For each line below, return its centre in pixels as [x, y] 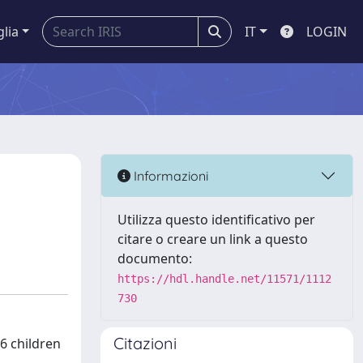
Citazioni [145, 343]
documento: [155, 258]
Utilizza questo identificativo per [216, 220]
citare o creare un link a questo [213, 239]
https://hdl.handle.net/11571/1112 [224, 279]
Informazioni [169, 175]
